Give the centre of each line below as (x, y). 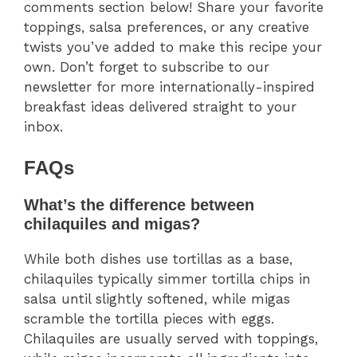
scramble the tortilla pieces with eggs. (149, 319)
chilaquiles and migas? (112, 224)
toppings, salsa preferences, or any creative (167, 27)
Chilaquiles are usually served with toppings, (171, 339)
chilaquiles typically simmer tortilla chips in (167, 279)
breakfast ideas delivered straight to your (160, 106)
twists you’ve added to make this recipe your (173, 47)
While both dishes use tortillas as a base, (158, 259)
